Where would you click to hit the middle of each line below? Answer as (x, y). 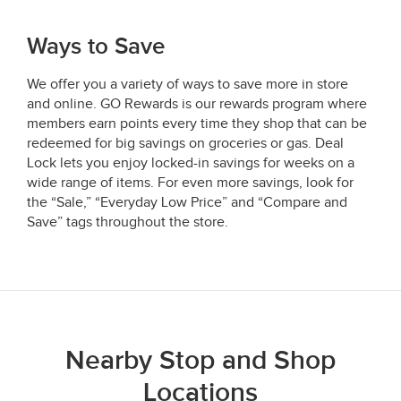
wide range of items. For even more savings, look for (190, 183)
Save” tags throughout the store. (128, 222)
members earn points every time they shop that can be (197, 124)
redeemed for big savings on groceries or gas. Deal (185, 143)
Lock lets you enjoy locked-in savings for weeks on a (191, 163)
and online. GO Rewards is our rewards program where (197, 104)
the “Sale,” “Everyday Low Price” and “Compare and (187, 202)
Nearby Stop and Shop (200, 360)
